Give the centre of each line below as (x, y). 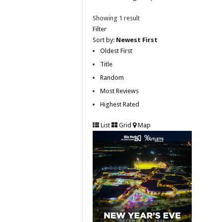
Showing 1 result (116, 18)
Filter (100, 29)
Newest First (137, 40)
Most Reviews (119, 91)
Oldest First (116, 51)
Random (112, 77)
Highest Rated (120, 104)
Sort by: (104, 40)
